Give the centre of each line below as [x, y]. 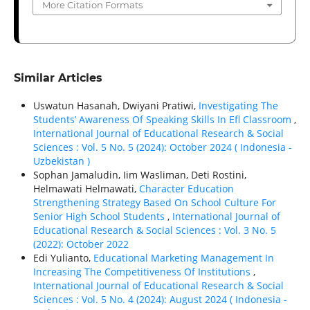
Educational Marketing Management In [183, 258]
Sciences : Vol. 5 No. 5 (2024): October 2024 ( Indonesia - [162, 147]
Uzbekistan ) [61, 161]
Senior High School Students [100, 217]
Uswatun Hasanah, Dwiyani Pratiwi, [116, 106]
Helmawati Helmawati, [86, 189]
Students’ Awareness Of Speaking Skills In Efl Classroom [163, 120]
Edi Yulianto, [63, 258]
